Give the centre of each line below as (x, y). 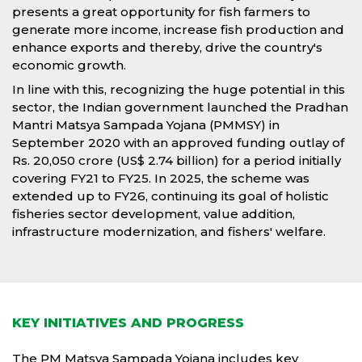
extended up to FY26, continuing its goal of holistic (170, 196)
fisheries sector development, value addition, (154, 214)
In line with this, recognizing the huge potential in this (179, 90)
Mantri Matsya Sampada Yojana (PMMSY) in (146, 125)
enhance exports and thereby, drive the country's (167, 48)
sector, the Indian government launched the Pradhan (180, 107)
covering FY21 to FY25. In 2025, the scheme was (161, 179)
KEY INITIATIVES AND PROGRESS (128, 323)
